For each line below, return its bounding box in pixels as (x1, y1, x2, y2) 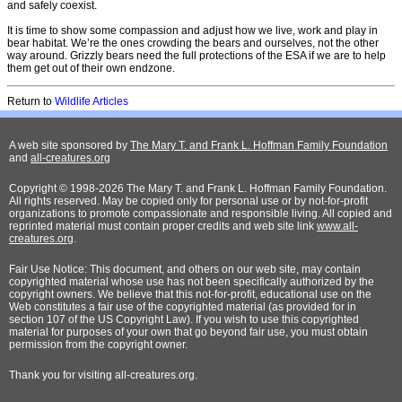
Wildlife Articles (55, 95, 128, 109)
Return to (7, 95, 55, 109)
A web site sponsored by (9, 139, 130, 153)
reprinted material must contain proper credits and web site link (9, 220, 317, 233)
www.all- (317, 220, 358, 233)
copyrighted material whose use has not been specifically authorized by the (9, 275, 374, 289)
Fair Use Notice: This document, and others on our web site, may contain (9, 263, 361, 276)
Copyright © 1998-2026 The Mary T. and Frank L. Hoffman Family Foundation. (9, 182, 387, 196)
